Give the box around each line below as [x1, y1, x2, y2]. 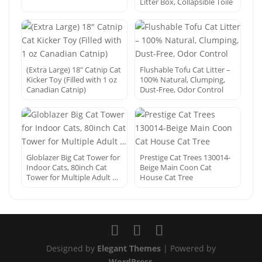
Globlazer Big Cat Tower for [26, 152, 120, 163]
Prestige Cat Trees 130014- [140, 152, 230, 163]
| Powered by [160, 243, 216, 254]
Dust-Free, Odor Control [140, 84, 223, 95]
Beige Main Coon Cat [140, 162, 212, 173]
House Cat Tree [140, 172, 193, 182]
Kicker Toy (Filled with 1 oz [26, 74, 117, 85]
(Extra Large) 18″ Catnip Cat [26, 64, 121, 75]
